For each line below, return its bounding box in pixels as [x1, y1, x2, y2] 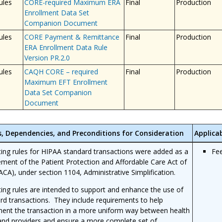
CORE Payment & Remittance [24, 32, 119, 42]
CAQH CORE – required [24, 66, 98, 76]
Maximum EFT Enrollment [24, 77, 108, 87]
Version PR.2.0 [24, 53, 70, 62]
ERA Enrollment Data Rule [24, 42, 108, 52]
